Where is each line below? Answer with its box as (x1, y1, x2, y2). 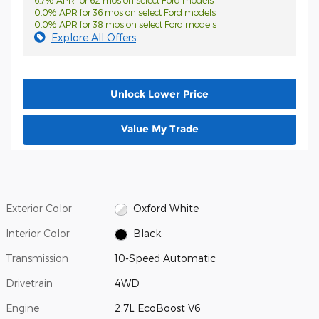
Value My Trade (120, 122, 199, 135)
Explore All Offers (51, 31, 136, 43)
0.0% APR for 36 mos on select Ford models (34, 7, 216, 17)
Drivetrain (6, 277, 53, 290)
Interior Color (6, 227, 70, 240)
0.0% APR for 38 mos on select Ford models (34, 19, 216, 29)
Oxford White (132, 202, 199, 215)
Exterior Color (6, 202, 72, 215)
